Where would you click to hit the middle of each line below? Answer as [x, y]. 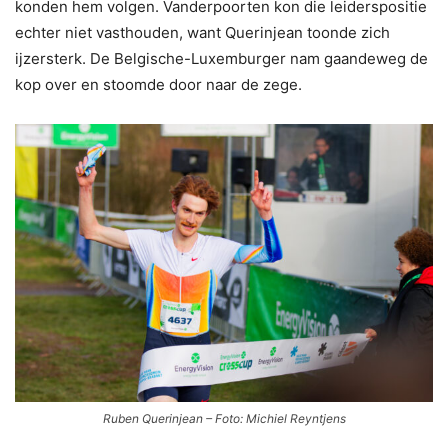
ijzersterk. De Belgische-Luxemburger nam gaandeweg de [221, 58]
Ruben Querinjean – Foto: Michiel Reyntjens [224, 419]
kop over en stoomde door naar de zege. [158, 84]
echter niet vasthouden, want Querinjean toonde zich [202, 32]
